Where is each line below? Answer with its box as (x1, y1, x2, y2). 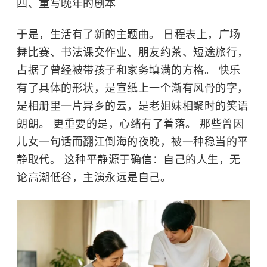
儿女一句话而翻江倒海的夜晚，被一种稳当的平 (17, 135, 249, 148)
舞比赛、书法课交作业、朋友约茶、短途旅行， (17, 46, 249, 58)
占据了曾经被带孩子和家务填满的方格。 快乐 (17, 64, 241, 76)
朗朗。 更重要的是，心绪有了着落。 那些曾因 (17, 117, 244, 130)
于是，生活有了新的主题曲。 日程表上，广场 (17, 28, 241, 41)
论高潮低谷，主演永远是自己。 (17, 171, 171, 184)
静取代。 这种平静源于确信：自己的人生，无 (17, 153, 241, 166)
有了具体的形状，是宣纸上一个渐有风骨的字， (17, 82, 249, 94)
